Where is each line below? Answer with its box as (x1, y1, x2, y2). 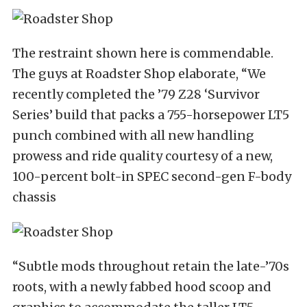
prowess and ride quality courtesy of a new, (12, 147, 273, 164)
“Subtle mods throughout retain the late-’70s (12, 258, 289, 274)
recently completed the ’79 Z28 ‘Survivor (12, 86, 260, 102)
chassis (12, 188, 56, 205)
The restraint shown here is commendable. (12, 45, 273, 61)
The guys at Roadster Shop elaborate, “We (12, 65, 266, 82)
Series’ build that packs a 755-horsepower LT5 (12, 106, 289, 123)
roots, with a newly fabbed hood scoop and (12, 278, 271, 295)
